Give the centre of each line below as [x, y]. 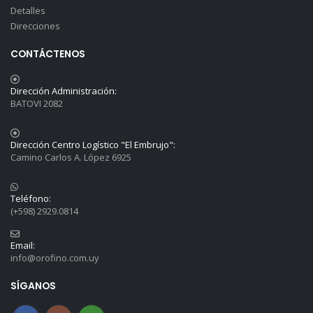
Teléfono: [30, 199]
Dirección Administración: [63, 91]
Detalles [28, 11]
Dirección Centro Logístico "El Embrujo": [93, 145]
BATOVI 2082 [36, 104]
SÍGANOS [33, 286]
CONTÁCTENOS [48, 54]
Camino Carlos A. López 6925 [71, 158]
